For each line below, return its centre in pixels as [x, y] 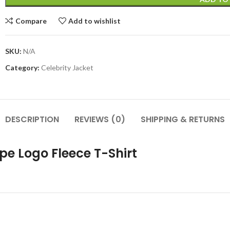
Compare [31, 21]
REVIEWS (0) [100, 119]
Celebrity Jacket [67, 68]
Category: [22, 68]
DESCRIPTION [32, 119]
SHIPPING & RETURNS [183, 119]
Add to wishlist [95, 21]
